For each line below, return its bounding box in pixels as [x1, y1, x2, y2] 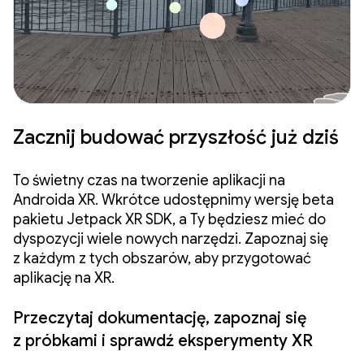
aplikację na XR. [13, 268, 121, 287]
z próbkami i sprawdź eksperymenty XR [13, 330, 313, 351]
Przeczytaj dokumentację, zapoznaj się [13, 307, 306, 328]
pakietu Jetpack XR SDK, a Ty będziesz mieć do [13, 210, 326, 228]
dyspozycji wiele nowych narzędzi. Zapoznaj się [13, 229, 328, 248]
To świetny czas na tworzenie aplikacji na [13, 171, 285, 189]
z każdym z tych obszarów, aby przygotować [13, 249, 311, 267]
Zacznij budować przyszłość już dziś [13, 124, 339, 149]
